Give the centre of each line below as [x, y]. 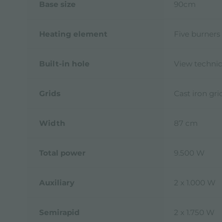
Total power [62, 153]
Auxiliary [56, 182]
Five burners [197, 34]
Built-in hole [64, 63]
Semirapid [59, 212]
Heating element [73, 34]
